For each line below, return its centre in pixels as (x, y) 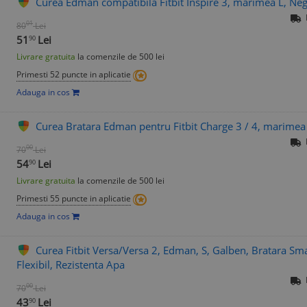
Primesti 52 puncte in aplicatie (74, 74)
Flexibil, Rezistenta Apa (71, 265)
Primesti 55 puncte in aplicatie (74, 198)
